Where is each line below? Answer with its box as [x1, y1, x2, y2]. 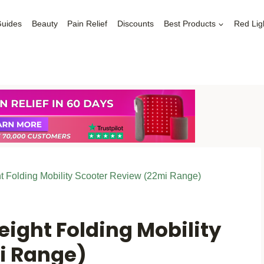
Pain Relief [67, 19, 108, 28]
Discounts [117, 19, 154, 28]
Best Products [163, 19, 216, 28]
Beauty [31, 19, 58, 28]
